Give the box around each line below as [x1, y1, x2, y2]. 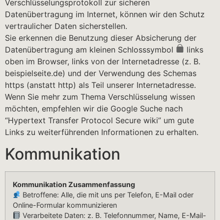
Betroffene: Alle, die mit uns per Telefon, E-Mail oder [21, 191, 194, 199]
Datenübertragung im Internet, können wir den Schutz [5, 9, 205, 19]
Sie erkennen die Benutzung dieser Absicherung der [5, 32, 196, 43]
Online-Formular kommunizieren [13, 201, 117, 210]
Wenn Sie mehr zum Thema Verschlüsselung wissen [5, 91, 195, 102]
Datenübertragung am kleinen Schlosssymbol [5, 44, 176, 55]
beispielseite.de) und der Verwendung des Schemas [5, 68, 196, 78]
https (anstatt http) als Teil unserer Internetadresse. [5, 80, 196, 90]
